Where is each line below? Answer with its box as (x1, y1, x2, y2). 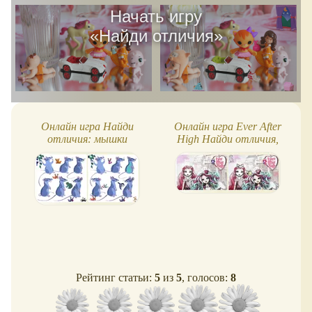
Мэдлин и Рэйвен (188, 145, 267, 157)
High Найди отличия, (177, 132, 279, 145)
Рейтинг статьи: (76, 271, 155, 283)
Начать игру (110, 6, 202, 26)
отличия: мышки (47, 132, 127, 145)
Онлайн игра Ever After (174, 120, 281, 132)
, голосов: (182, 271, 231, 283)
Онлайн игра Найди (40, 120, 134, 132)
